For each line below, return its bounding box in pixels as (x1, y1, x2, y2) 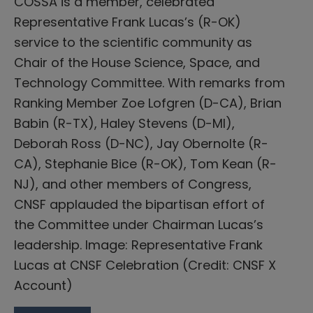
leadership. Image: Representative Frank (14, 235, 263, 254)
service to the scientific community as (14, 33, 252, 51)
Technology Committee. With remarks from (14, 73, 285, 92)
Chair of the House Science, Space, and (14, 53, 260, 71)
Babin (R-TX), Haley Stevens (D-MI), (14, 114, 235, 132)
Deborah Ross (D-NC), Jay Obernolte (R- (14, 134, 268, 152)
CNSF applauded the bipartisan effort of (14, 195, 265, 213)
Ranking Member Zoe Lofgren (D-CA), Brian (14, 94, 282, 112)
